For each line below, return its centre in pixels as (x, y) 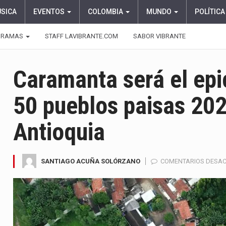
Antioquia (59, 132)
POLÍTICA (210, 12)
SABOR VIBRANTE (159, 36)
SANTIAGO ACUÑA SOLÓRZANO (91, 161)
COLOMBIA (106, 12)
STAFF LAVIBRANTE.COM (81, 36)
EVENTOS (50, 12)
